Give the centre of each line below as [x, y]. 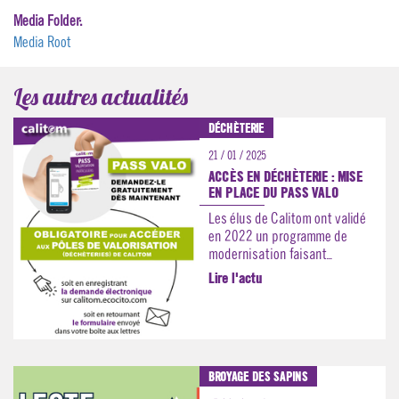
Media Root [42, 42]
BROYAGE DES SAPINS [258, 378]
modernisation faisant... [270, 254]
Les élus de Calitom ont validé [287, 218]
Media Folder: [49, 20]
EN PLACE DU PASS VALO [274, 192]
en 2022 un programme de [278, 236]
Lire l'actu [236, 278]
